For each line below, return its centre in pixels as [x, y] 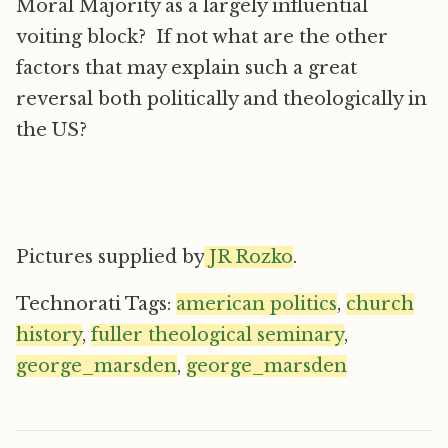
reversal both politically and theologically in [221, 99]
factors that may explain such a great [186, 68]
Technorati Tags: [96, 304]
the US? [51, 130]
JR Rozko [248, 257]
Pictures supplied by [110, 257]
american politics [256, 304]
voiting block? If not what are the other [202, 37]
